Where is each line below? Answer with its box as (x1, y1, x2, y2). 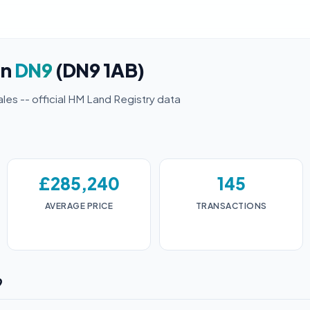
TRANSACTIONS (195, 201, 267, 211)
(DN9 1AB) (52, 58, 145, 82)
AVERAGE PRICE (44, 201, 113, 211)
